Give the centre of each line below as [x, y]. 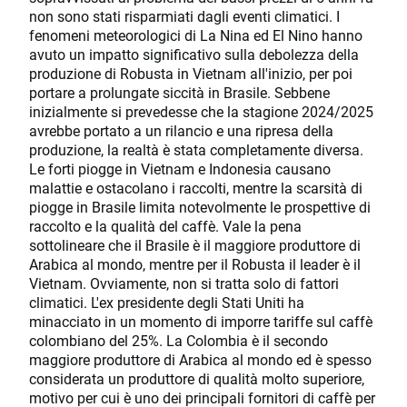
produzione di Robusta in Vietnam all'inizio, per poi [191, 74]
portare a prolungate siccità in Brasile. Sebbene [179, 93]
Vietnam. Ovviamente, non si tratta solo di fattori [184, 283]
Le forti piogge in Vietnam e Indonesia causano [180, 169]
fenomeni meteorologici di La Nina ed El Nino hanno [196, 35]
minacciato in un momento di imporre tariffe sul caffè [201, 322]
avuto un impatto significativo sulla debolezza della [194, 55]
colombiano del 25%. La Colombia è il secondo [179, 341]
